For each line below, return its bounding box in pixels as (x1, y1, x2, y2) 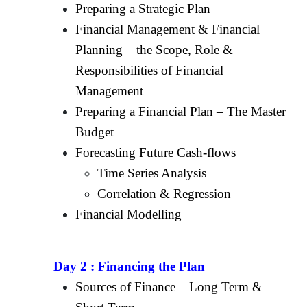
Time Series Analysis (97, 165, 207, 180)
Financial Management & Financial (75, 21, 260, 36)
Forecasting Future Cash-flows (75, 145, 236, 160)
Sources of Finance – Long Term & (75, 279, 263, 294)
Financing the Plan (98, 258, 206, 273)
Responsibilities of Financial (75, 62, 224, 77)
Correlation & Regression (97, 186, 232, 201)
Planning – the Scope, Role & (75, 42, 234, 57)
